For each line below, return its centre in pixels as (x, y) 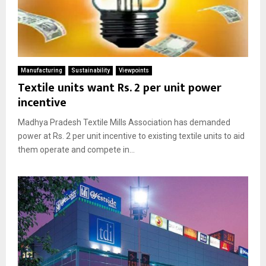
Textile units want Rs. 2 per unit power (120, 88)
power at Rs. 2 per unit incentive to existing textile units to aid (131, 136)
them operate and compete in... (76, 150)
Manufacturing (42, 71)
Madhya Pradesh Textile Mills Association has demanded (124, 123)
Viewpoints (134, 71)
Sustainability (91, 71)
